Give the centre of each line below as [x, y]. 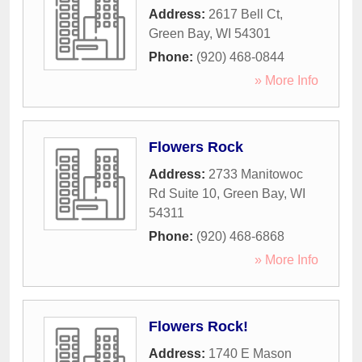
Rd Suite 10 [183, 194]
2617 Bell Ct [244, 15]
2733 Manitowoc [256, 175]
